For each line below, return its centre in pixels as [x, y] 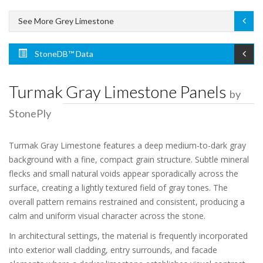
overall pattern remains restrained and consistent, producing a [127, 202]
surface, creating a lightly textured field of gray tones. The [118, 188]
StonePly [30, 113]
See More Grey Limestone [66, 21]
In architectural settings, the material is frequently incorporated [128, 236]
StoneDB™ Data [63, 54]
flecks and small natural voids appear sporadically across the [124, 173]
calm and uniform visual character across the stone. [107, 216]
